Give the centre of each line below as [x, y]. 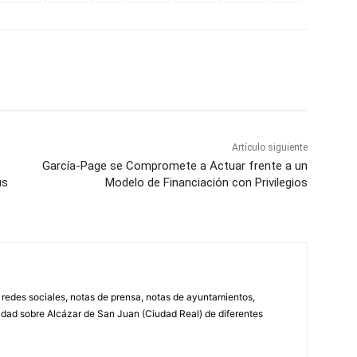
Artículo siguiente [269, 148]
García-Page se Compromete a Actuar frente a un [175, 166]
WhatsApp [66, 70]
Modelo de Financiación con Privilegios [206, 183]
